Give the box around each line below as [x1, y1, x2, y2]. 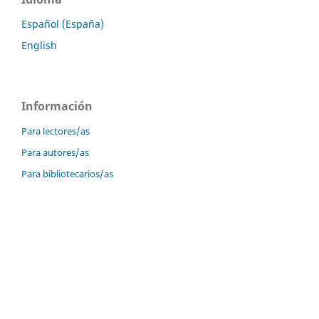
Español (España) [21, 17, 104, 31]
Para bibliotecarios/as [21, 167, 113, 180]
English [21, 38, 57, 53]
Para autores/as [21, 145, 89, 159]
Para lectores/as [21, 124, 90, 137]
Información [21, 98, 93, 114]
